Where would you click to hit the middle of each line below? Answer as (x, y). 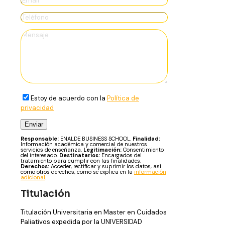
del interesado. (40, 155)
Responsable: (40, 138)
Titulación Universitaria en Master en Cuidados (94, 212)
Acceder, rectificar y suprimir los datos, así (105, 166)
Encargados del (121, 155)
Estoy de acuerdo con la (69, 98)
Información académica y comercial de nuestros (84, 144)
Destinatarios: (80, 155)
